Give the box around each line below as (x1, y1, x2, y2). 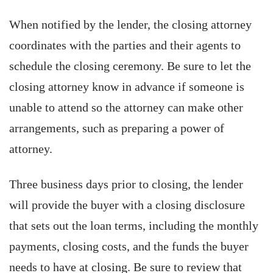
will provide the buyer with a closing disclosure (9, 198, 245, 211)
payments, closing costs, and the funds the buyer (9, 239, 249, 253)
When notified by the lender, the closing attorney (9, 18, 252, 31)
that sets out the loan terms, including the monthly (9, 219, 258, 232)
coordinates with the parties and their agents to (9, 38, 241, 52)
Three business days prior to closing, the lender (9, 177, 243, 191)
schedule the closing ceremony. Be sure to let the (9, 59, 251, 73)
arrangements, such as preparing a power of (9, 121, 224, 135)
